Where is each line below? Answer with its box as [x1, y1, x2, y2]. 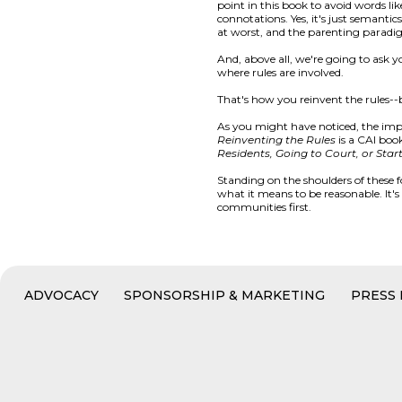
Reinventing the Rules [217, 132, 336, 146]
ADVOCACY [23, 287, 99, 303]
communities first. [217, 199, 312, 214]
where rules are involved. [217, 65, 345, 79]
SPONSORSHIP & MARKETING [124, 287, 326, 303]
